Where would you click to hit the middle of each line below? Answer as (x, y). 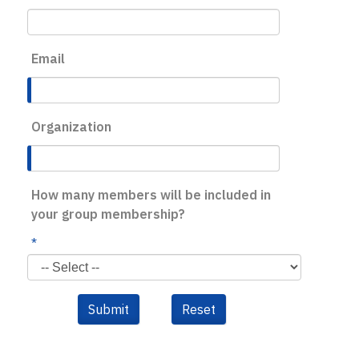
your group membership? (108, 214)
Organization (71, 126)
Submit (109, 309)
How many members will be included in (151, 194)
